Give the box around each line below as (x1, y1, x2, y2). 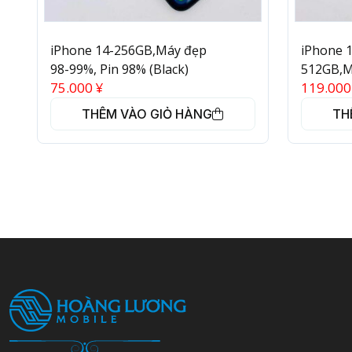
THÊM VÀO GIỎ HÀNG (82, 106, 213, 123)
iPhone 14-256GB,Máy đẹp (50, 42, 207, 60)
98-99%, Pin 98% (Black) (50, 60, 189, 79)
